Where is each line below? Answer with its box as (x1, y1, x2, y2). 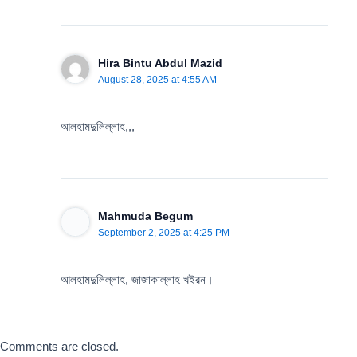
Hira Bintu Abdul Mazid (97, 57, 222, 70)
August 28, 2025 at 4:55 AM (97, 74, 217, 86)
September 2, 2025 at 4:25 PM (97, 227, 229, 239)
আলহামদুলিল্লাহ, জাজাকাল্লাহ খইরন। (61, 273, 214, 286)
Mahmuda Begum (97, 210, 193, 223)
